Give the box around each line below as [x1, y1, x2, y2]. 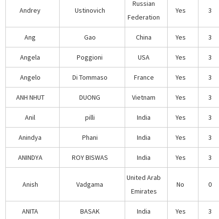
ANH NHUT [16, 92, 44, 102]
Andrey [20, 5, 41, 15]
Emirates [131, 186, 157, 196]
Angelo [20, 72, 41, 82]
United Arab [127, 173, 161, 182]
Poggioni [77, 52, 103, 62]
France [133, 72, 154, 82]
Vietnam [132, 92, 156, 102]
